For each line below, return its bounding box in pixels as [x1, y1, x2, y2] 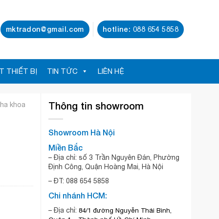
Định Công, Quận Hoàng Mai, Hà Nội [48, 162, 163, 171]
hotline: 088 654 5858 [102, 24, 178, 33]
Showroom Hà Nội [48, 127, 115, 137]
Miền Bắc [48, 142, 83, 152]
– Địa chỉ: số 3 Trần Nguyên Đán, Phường [48, 153, 179, 161]
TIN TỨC [47, 67, 78, 75]
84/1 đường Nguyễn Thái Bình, [78, 206, 172, 214]
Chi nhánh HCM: [48, 190, 109, 200]
